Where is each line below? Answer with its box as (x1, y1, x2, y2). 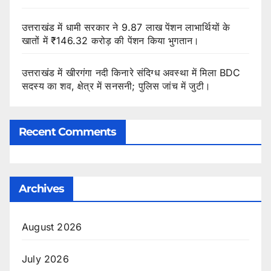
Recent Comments (19, 125, 117, 139)
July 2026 (22, 252, 69, 265)
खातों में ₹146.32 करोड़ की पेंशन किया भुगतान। (22, 34, 200, 47)
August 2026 (22, 220, 82, 233)
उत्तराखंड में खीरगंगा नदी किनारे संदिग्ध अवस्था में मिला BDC (22, 67, 241, 79)
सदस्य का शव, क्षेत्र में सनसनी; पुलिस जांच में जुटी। (22, 80, 211, 93)
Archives (19, 181, 64, 195)
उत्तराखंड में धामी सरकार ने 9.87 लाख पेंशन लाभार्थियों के (22, 21, 230, 34)
